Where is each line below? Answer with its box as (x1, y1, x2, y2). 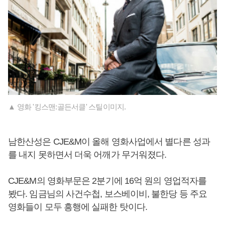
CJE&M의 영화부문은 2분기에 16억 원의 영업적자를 (8, 175, 207, 186)
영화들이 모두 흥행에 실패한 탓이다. (8, 201, 147, 212)
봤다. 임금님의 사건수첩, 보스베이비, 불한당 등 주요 (8, 188, 207, 199)
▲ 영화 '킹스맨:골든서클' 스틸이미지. (8, 102, 126, 111)
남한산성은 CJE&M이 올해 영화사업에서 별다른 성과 (8, 136, 210, 147)
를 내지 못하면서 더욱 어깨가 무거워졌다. (8, 149, 167, 160)
